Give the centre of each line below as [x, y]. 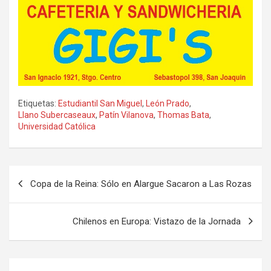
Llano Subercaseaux [57, 115]
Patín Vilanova [126, 115]
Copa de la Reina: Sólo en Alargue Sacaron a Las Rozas [141, 184]
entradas [39, 213]
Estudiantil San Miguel [100, 103]
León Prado [168, 103]
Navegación [49, 174]
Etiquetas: [37, 103]
